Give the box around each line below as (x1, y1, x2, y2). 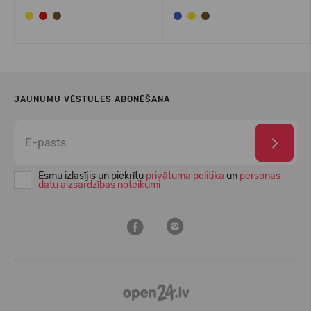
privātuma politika (146, 170, 224, 182)
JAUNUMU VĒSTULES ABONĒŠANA (14, 94, 170, 104)
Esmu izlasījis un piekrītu (38, 170, 146, 182)
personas (239, 170, 280, 182)
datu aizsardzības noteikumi (38, 179, 160, 191)
